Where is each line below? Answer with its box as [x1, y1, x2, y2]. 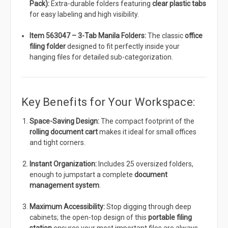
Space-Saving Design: [30, 117, 100, 126]
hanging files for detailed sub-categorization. [30, 53, 174, 62]
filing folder [30, 42, 66, 51]
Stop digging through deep [105, 203, 192, 211]
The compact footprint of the [99, 117, 195, 126]
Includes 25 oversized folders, [97, 160, 194, 168]
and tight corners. [30, 138, 86, 147]
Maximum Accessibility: [30, 203, 105, 211]
